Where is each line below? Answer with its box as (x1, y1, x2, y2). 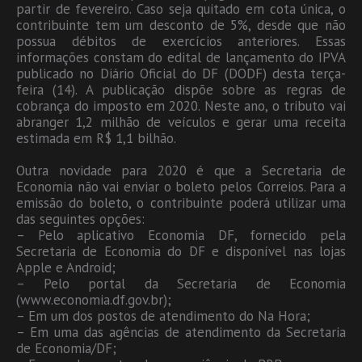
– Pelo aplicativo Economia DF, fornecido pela (16, 225, 346, 244)
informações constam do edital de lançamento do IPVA (16, 48, 346, 66)
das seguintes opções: (16, 209, 145, 228)
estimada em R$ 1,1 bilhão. (16, 128, 176, 147)
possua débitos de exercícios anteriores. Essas (16, 32, 346, 50)
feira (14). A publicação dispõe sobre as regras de (16, 80, 346, 99)
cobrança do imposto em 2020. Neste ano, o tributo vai (16, 96, 346, 115)
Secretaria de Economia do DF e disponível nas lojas (16, 242, 346, 260)
